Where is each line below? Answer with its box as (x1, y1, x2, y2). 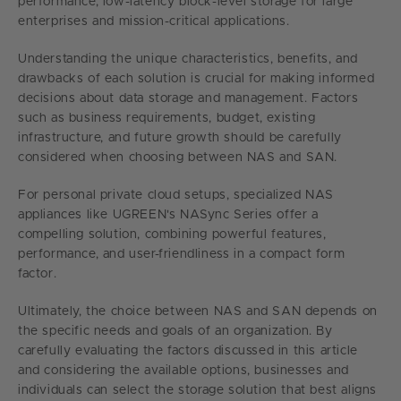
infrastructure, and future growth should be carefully (18, 131, 342, 144)
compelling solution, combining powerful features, (18, 227, 327, 241)
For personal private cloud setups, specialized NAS (18, 188, 335, 201)
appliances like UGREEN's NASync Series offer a (18, 208, 319, 221)
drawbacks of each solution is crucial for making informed (18, 72, 375, 85)
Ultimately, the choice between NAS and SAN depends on (18, 304, 378, 318)
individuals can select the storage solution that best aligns (18, 383, 378, 397)
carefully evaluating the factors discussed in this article (18, 344, 358, 357)
